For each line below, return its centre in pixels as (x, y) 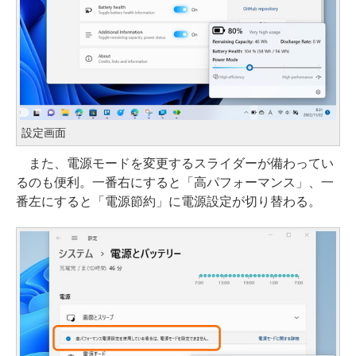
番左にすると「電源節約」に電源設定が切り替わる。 (168, 202)
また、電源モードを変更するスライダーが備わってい (175, 164)
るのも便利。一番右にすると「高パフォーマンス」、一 (175, 183)
